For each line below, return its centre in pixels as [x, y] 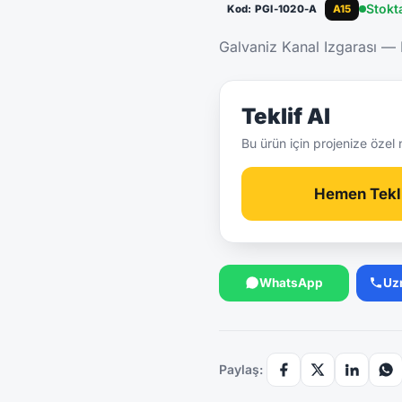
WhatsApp [291, 282]
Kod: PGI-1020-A [272, 9]
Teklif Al [286, 117]
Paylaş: [241, 369]
